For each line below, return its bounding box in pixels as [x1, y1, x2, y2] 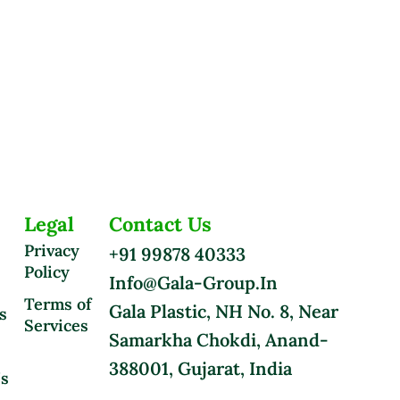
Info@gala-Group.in [109, 271, 278, 294]
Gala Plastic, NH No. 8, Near [109, 299, 338, 322]
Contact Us [109, 211, 212, 237]
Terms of [24, 293, 91, 314]
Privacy [24, 239, 79, 261]
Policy [24, 261, 70, 282]
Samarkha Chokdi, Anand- [109, 328, 329, 351]
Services [24, 314, 88, 336]
